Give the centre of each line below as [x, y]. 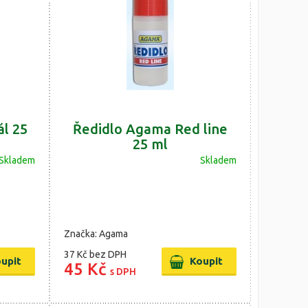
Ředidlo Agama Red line [150, 129]
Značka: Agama [96, 234]
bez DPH [108, 254]
